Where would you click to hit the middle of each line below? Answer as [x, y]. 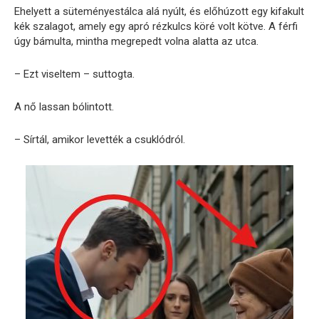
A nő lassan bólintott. [64, 107]
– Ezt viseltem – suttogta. [74, 74]
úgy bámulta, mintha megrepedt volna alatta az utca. [136, 41]
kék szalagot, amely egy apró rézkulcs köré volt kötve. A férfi [156, 26]
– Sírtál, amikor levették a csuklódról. [100, 140]
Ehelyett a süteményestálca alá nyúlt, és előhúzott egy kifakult [159, 11]
